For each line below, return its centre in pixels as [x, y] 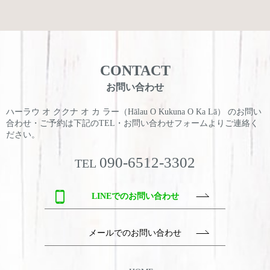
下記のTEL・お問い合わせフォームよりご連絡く [166, 123]
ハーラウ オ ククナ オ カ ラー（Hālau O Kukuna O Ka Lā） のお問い [134, 111]
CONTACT [135, 71]
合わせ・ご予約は [40, 123]
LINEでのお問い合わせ [135, 196]
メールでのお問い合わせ [135, 233]
